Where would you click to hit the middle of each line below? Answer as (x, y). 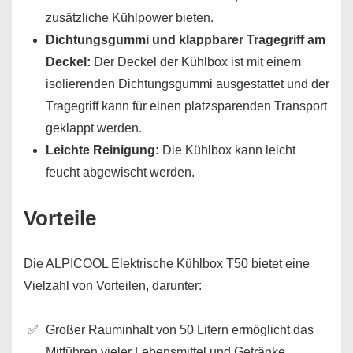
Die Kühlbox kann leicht (227, 150)
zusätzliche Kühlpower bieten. (130, 18)
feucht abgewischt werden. (120, 172)
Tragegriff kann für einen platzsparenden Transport (186, 106)
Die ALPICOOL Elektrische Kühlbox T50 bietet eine (167, 264)
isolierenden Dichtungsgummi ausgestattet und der (188, 84)
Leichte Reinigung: (102, 150)
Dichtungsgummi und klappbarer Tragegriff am (186, 40)
